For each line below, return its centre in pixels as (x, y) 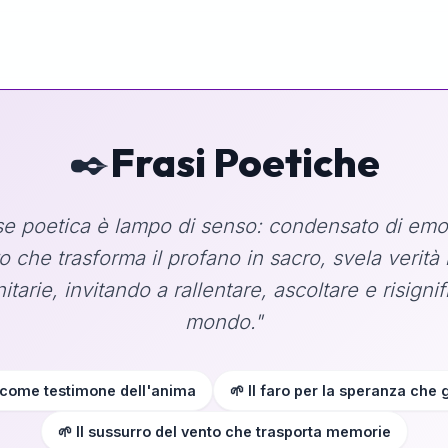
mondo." (224, 322)
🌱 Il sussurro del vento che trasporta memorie (224, 431)
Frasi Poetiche (244, 162)
